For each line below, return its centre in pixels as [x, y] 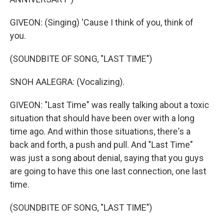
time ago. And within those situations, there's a [100, 131]
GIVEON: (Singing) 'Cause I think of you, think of [102, 22]
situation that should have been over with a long [102, 118]
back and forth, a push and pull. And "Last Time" [101, 145]
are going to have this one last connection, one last [108, 171]
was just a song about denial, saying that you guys [107, 158]
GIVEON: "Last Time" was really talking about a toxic [110, 105]
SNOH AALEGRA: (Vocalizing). [67, 82]
